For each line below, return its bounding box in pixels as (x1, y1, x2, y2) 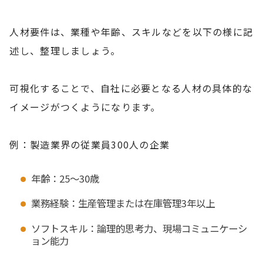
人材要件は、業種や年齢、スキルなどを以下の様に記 (9, 24, 254, 39)
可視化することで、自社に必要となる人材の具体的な (9, 80, 253, 95)
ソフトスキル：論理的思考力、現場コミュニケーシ (31, 221, 247, 235)
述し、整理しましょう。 (9, 43, 121, 58)
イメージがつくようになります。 (9, 99, 161, 114)
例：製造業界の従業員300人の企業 (9, 137, 170, 151)
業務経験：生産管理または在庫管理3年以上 (31, 196, 215, 211)
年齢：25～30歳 (31, 171, 99, 186)
